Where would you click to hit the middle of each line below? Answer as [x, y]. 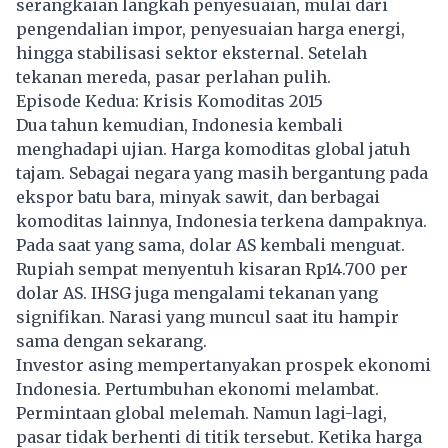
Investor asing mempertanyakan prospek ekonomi [223, 364]
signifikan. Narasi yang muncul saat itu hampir [207, 316]
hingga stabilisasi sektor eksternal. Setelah [191, 52]
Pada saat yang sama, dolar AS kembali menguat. [210, 244]
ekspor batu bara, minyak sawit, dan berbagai [198, 196]
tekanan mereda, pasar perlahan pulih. [173, 76]
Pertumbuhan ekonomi [198, 388]
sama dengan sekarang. [111, 340]
